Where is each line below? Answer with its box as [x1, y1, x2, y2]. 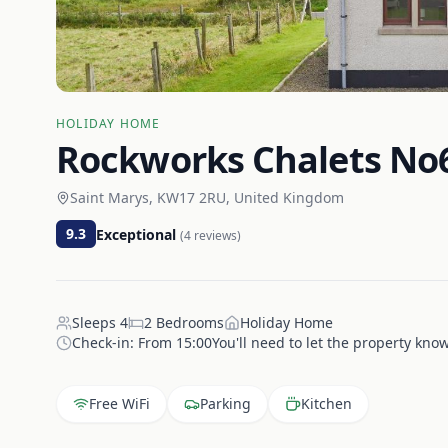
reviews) [191, 227, 241, 244]
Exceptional [96, 225, 176, 244]
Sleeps [72, 313, 120, 332]
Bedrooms [156, 313, 224, 332]
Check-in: [72, 333, 138, 352]
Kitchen [301, 394, 352, 413]
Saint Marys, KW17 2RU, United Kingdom [70, 188, 344, 207]
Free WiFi [89, 394, 150, 413]
